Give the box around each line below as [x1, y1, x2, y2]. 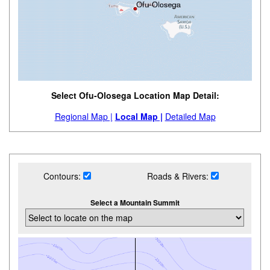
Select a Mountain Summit [90, 197, 180, 209]
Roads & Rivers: [147, 170, 212, 183]
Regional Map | [54, 110, 113, 123]
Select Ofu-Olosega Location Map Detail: [51, 89, 219, 102]
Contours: [43, 170, 83, 183]
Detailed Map [165, 110, 216, 123]
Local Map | [115, 110, 163, 123]
